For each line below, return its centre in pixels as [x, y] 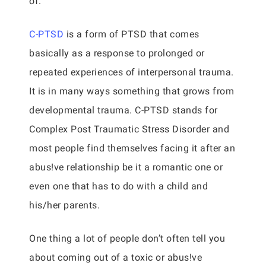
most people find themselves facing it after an [132, 148]
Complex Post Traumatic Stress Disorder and [129, 129]
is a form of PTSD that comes [132, 34]
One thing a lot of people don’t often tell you [127, 238]
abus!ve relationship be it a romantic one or [126, 167]
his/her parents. [64, 205]
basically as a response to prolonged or [117, 53]
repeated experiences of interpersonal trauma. [132, 72]
